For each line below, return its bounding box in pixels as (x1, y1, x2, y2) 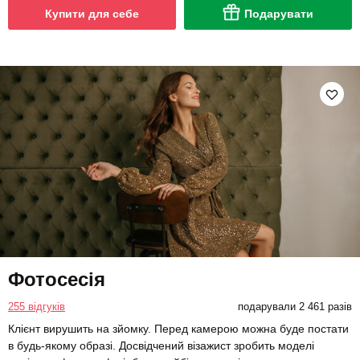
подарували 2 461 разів (237, 301, 352, 313)
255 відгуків (8, 301, 65, 313)
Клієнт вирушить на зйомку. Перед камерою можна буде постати (8, 322, 349, 336)
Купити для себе (45, 6, 139, 20)
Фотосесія (8, 268, 105, 291)
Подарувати (244, 6, 313, 20)
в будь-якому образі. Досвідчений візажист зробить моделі (8, 339, 314, 353)
